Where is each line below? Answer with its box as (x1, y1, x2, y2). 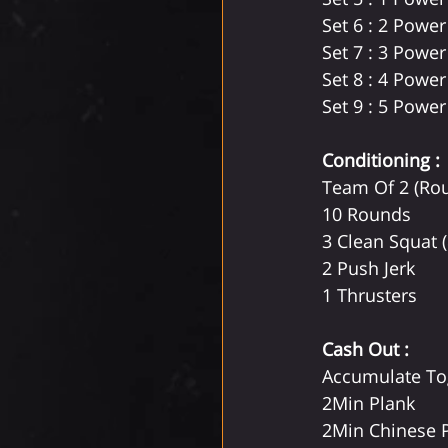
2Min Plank (322, 391, 415, 415)
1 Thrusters (322, 283, 417, 307)
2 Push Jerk (322, 256, 415, 280)
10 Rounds (322, 202, 416, 226)
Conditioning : (322, 148, 445, 172)
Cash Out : (322, 337, 409, 361)
